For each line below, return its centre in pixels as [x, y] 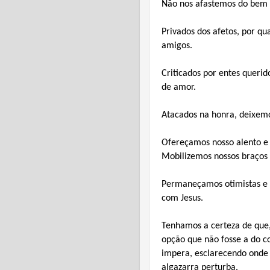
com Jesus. [182, 198]
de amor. [179, 87]
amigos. [177, 46]
